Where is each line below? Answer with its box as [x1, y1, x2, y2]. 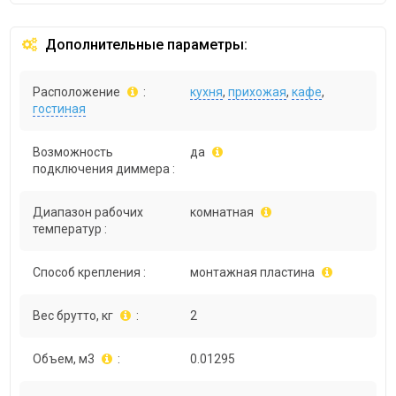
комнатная [190, 205, 255, 220]
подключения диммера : [33, 162, 176, 177]
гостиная [33, 102, 87, 117]
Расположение [33, 85, 121, 100]
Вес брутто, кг [33, 308, 114, 324]
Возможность [33, 145, 114, 160]
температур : [33, 222, 108, 237]
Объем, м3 [33, 352, 95, 367]
